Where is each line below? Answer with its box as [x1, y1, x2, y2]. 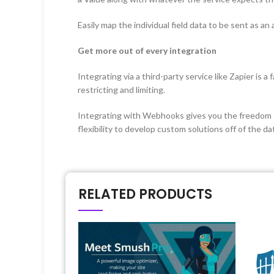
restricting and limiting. [78, 84, 165, 95]
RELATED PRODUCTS [78, 184, 212, 204]
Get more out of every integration [78, 45, 217, 56]
